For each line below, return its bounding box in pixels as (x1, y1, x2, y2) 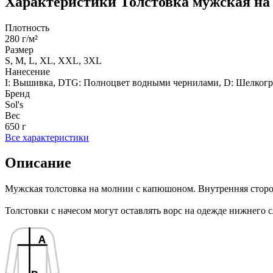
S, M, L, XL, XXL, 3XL (5, 55, 102, 66)
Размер (5, 44, 34, 55)
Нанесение (5, 66, 50, 77)
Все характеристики (5, 132, 89, 143)
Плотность (5, 22, 49, 33)
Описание (5, 155, 71, 171)
